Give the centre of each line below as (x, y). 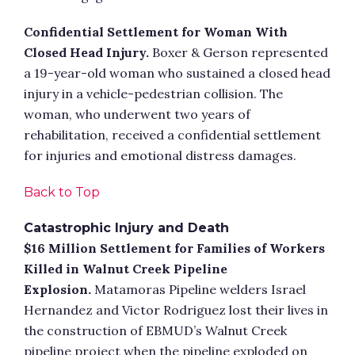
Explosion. (57, 289)
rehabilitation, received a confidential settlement (172, 135)
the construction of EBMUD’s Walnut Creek (155, 330)
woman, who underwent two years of (137, 114)
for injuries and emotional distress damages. (160, 155)
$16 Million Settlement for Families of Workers (174, 248)
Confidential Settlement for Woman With (156, 32)
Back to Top (62, 192)
